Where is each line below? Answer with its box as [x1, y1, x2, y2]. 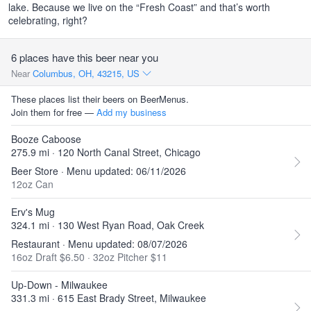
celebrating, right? [8, 13, 87, 27]
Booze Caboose [11, 132, 81, 146]
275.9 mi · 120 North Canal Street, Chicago [11, 145, 201, 159]
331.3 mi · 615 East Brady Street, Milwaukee [11, 291, 206, 305]
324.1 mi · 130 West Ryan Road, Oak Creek [11, 218, 204, 232]
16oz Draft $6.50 [11, 250, 87, 264]
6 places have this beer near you [11, 50, 158, 65]
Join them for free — [11, 106, 96, 119]
